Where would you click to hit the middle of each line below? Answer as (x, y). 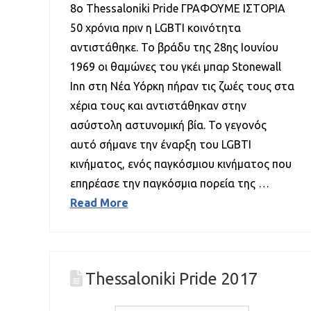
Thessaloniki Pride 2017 (172, 279)
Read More (99, 202)
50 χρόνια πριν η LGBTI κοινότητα (155, 27)
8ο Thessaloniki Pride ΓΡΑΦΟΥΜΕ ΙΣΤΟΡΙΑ (180, 8)
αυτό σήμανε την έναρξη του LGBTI (160, 144)
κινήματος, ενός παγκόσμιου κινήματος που (180, 163)
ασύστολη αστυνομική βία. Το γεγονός (168, 125)
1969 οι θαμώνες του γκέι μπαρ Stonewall (175, 66)
